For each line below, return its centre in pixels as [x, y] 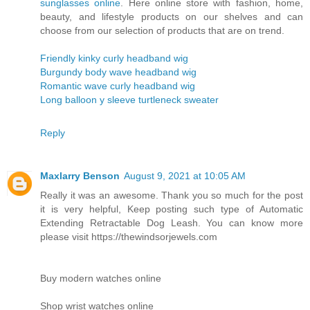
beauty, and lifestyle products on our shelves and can [172, 16]
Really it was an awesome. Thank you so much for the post [172, 195]
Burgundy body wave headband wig [118, 72]
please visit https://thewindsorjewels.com [129, 236]
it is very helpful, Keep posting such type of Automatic [172, 209]
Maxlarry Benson [80, 175]
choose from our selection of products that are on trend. [162, 30]
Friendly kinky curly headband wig [114, 58]
